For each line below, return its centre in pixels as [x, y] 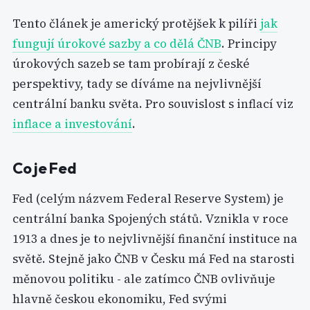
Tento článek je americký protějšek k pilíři [136, 24]
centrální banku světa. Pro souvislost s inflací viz [153, 104]
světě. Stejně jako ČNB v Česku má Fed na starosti [154, 259]
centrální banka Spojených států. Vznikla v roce [151, 219]
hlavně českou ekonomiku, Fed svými [120, 299]
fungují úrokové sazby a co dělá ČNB [117, 44]
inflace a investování [72, 124]
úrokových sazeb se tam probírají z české [131, 64]
